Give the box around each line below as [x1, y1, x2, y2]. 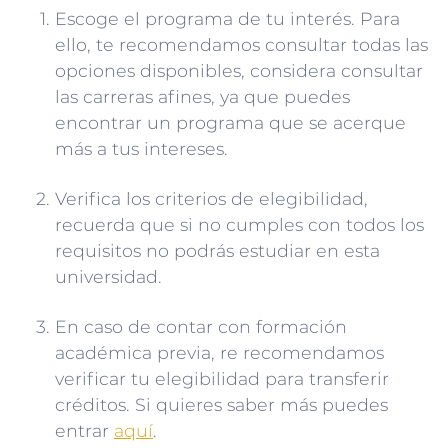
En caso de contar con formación [55, 315, 347, 337]
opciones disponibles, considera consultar [55, 59, 423, 81]
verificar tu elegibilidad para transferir [55, 367, 389, 389]
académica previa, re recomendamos [55, 341, 384, 363]
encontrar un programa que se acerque [55, 111, 406, 133]
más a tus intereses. [55, 137, 228, 159]
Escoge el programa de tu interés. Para [55, 7, 400, 29]
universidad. [55, 265, 162, 287]
